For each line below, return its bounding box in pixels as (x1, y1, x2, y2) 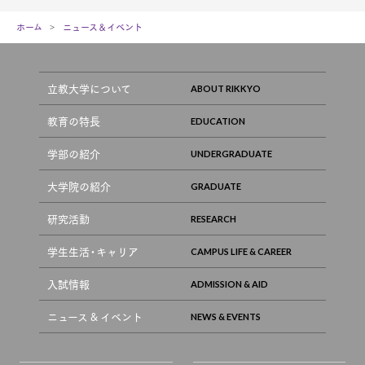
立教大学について (46, 80, 131, 96)
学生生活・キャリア (46, 243, 139, 259)
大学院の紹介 (46, 178, 111, 194)
